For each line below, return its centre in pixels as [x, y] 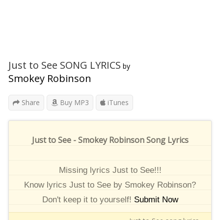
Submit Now [156, 200]
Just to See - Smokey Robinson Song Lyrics [110, 140]
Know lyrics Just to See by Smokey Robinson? [110, 185]
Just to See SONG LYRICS [65, 65]
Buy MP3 [73, 102]
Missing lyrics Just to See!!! [110, 170]
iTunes [117, 102]
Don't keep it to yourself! [88, 200]
